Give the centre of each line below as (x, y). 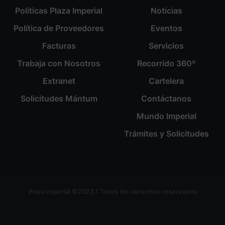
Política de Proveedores (59, 28)
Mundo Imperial (166, 116)
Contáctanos (166, 99)
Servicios (166, 46)
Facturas (59, 46)
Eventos (166, 28)
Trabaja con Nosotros (59, 64)
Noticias (166, 11)
